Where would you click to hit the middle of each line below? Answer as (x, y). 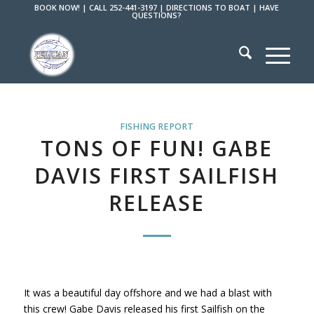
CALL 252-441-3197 (123, 7)
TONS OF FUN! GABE (157, 148)
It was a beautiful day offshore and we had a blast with (148, 292)
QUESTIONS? (157, 15)
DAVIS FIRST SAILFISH (157, 176)
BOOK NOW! (57, 7)
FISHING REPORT (157, 127)
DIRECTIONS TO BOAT (209, 7)
